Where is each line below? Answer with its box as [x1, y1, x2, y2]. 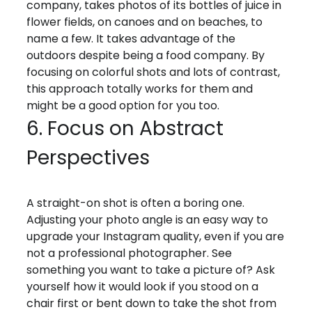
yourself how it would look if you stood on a [26, 279, 259, 295]
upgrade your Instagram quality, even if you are [26, 228, 285, 245]
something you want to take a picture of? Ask [26, 262, 276, 279]
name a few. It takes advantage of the [26, 31, 236, 47]
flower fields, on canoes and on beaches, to [26, 14, 263, 31]
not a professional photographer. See [26, 245, 233, 262]
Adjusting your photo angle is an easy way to [26, 212, 269, 228]
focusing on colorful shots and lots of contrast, [26, 64, 281, 81]
